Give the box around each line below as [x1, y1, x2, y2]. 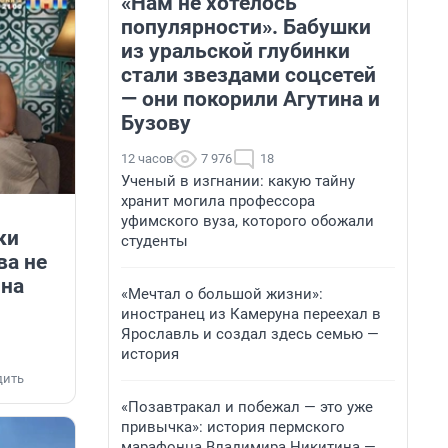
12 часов [121, 151, 173, 166]
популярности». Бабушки [121, 15, 371, 39]
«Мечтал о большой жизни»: [121, 285, 323, 303]
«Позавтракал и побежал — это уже [121, 398, 373, 416]
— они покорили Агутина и [121, 87, 380, 111]
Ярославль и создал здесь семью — [121, 325, 379, 343]
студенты [121, 232, 188, 250]
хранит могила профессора [121, 192, 315, 210]
